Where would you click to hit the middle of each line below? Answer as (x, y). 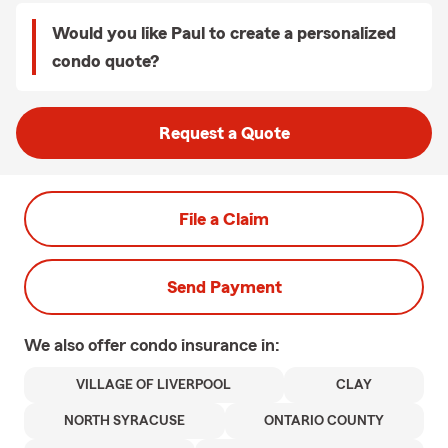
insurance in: (230, 345)
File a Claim (224, 219)
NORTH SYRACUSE (124, 421)
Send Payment (224, 287)
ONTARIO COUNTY (324, 421)
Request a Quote (224, 133)
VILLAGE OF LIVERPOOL (154, 385)
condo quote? (105, 61)
